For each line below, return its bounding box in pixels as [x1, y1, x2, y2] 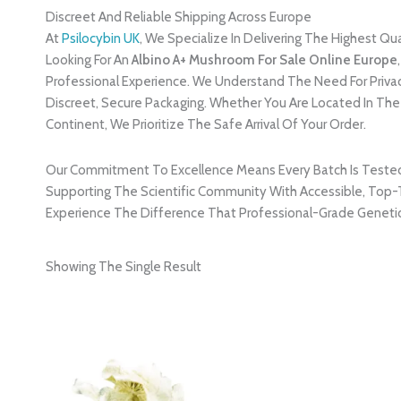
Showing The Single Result [46, 258, 202, 275]
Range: [170, 324, 209, 339]
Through [170, 354, 220, 370]
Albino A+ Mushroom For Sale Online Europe [132, 52, 398, 69]
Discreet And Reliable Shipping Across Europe [46, 9, 312, 26]
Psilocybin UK [62, 30, 141, 47]
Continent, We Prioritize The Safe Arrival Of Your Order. [46, 116, 367, 133]
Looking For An [46, 52, 132, 69]
